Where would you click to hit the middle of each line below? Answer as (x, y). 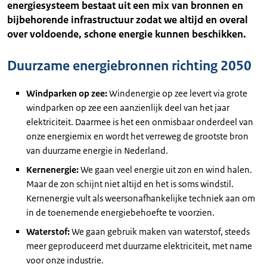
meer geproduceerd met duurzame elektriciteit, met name (139, 246)
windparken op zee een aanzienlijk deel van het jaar (128, 108)
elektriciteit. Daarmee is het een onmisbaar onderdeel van (140, 122)
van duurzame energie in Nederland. (97, 150)
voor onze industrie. (65, 260)
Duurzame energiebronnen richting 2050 (129, 66)
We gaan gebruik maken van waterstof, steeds (160, 232)
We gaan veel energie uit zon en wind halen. (166, 170)
